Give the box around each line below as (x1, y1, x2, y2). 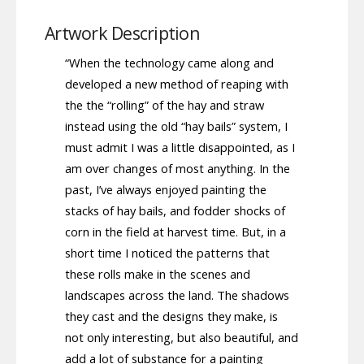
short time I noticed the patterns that (65, 244, 270, 261)
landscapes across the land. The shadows (65, 286, 289, 303)
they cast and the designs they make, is (65, 307, 278, 324)
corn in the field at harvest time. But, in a (65, 223, 286, 240)
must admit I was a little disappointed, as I (65, 138, 295, 155)
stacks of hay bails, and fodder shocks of (65, 201, 285, 219)
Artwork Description (45, 21, 200, 45)
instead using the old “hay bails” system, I (65, 117, 288, 134)
